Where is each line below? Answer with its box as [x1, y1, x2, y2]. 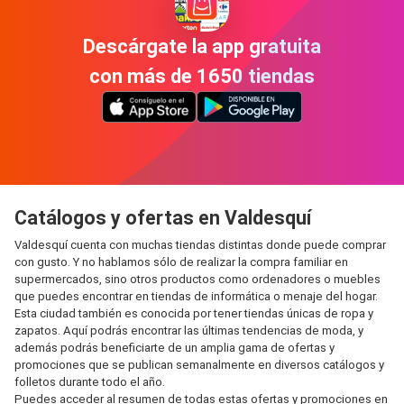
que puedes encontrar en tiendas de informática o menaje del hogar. [14, 289, 378, 303]
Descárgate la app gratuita [83, 34, 321, 58]
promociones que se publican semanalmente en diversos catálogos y [14, 358, 384, 372]
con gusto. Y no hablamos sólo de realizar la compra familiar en [14, 255, 348, 269]
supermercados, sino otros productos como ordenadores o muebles [14, 272, 381, 286]
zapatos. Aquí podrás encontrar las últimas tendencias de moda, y [14, 324, 363, 337]
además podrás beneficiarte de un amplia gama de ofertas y [14, 341, 335, 354]
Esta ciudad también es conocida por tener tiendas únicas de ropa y [14, 307, 373, 320]
